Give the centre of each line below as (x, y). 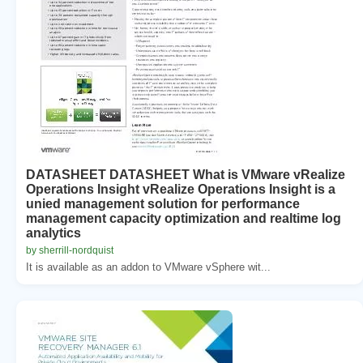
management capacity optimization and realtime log (184, 218)
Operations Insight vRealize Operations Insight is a (181, 189)
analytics (53, 233)
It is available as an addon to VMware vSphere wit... (148, 267)
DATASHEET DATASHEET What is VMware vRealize (186, 174)
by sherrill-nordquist (70, 250)
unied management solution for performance (163, 203)
